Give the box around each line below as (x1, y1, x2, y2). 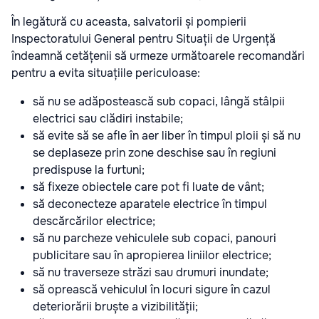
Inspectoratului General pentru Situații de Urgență (11, 31, 276, 47)
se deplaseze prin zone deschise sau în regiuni (33, 145, 276, 161)
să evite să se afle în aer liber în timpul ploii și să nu (33, 128, 300, 144)
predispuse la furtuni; (33, 162, 145, 178)
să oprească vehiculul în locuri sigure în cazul (33, 282, 271, 298)
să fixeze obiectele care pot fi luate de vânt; (33, 179, 264, 195)
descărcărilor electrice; (33, 214, 155, 229)
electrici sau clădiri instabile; (33, 111, 183, 127)
